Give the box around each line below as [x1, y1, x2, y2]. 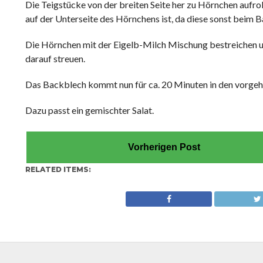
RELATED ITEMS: [25, 165, 91, 174]
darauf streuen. [25, 53, 85, 64]
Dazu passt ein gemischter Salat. [25, 104, 154, 116]
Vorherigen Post [128, 142, 201, 152]
